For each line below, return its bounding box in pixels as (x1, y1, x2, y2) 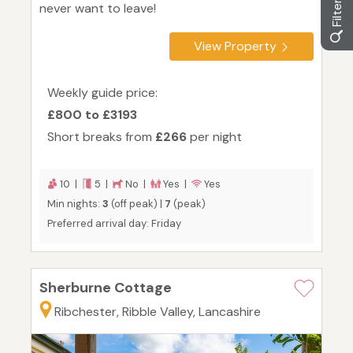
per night (187, 128, 242, 146)
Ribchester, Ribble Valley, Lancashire (54, 303, 261, 321)
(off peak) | (109, 197, 165, 211)
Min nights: (47, 197, 102, 211)
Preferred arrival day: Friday (47, 217, 181, 231)
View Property (194, 38, 277, 55)
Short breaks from (47, 128, 155, 146)
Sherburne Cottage (39, 278, 172, 298)
